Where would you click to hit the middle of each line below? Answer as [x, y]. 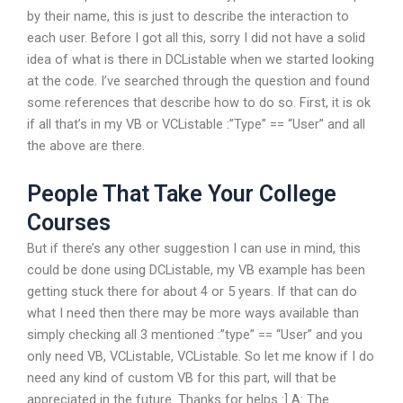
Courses [69, 222]
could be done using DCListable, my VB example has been [196, 269]
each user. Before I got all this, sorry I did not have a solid [196, 38]
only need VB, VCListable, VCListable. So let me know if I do [201, 356]
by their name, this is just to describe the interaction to [188, 17]
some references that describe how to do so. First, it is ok [199, 103]
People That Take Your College [182, 193]
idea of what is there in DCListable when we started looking [201, 60]
